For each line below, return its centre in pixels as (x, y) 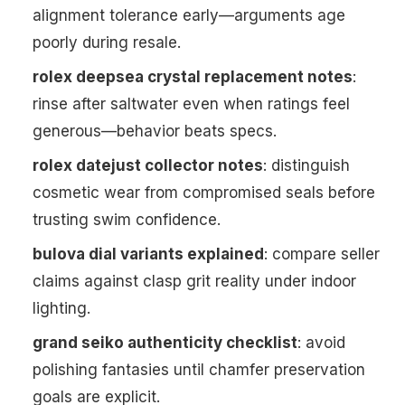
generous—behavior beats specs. (155, 132)
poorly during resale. (107, 43)
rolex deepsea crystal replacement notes (193, 77)
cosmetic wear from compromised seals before (204, 193)
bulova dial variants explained (148, 254)
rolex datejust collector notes (148, 166)
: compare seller (322, 254)
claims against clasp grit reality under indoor (194, 282)
